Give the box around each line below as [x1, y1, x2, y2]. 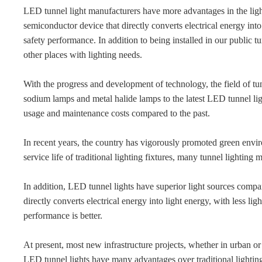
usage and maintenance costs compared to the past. [23, 108, 211, 118]
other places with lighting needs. [23, 50, 143, 60]
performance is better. [23, 211, 103, 220]
